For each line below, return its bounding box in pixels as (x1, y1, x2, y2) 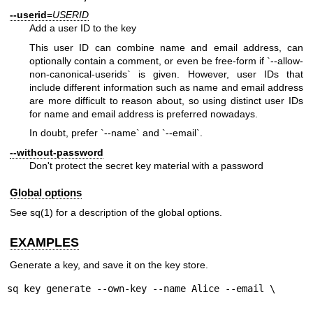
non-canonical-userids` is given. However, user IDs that (29, 68, 303, 80)
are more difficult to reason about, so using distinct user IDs (29, 94, 303, 106)
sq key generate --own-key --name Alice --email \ (6, 283, 275, 295)
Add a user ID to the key (29, 22, 136, 34)
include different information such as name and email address (29, 81, 303, 93)
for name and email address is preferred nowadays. (29, 108, 258, 119)
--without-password (10, 146, 103, 158)
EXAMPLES (10, 235, 79, 250)
